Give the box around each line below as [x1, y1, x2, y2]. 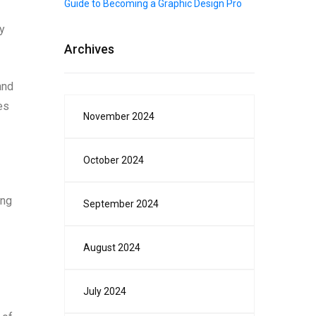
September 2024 [83, 198, 159, 209]
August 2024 [83, 242, 140, 253]
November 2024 [83, 111, 154, 122]
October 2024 [83, 154, 144, 166]
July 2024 [83, 286, 126, 297]
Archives [64, 42, 114, 56]
